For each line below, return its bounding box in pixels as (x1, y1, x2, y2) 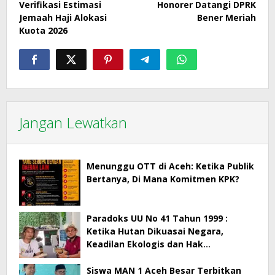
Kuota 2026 (19, 24, 68, 36)
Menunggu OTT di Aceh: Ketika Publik (87, 160, 254, 172)
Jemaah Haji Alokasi (19, 11, 107, 23)
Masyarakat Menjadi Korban (87, 250, 211, 263)
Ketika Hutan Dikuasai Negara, (87, 225, 223, 237)
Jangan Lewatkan (19, 112, 127, 133)
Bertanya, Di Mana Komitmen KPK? (87, 172, 239, 185)
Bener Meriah (197, 11, 256, 23)
